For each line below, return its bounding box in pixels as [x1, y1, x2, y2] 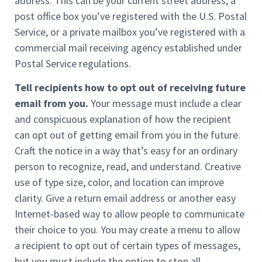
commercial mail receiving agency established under [15, 40, 242, 54]
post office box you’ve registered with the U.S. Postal [15, 9, 247, 23]
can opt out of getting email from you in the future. [15, 128, 240, 142]
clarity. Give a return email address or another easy [15, 191, 236, 205]
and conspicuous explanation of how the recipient [15, 112, 231, 126]
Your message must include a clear [88, 96, 242, 111]
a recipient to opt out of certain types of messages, [15, 239, 240, 253]
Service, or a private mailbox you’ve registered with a [15, 25, 245, 39]
